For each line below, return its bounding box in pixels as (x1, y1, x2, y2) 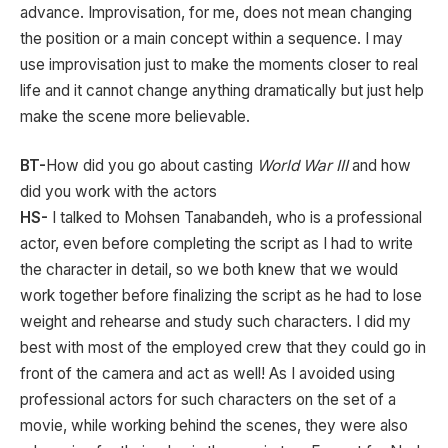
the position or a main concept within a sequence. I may (20, 28, 403, 48)
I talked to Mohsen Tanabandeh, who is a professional (48, 208, 422, 228)
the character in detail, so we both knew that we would (20, 260, 398, 280)
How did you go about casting (46, 156, 253, 176)
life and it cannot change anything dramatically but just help (20, 80, 424, 100)
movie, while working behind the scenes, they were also (20, 416, 408, 436)
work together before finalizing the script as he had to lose (20, 286, 422, 306)
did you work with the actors (20, 182, 217, 202)
